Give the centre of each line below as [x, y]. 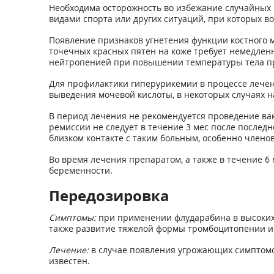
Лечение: [68, 250]
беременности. [80, 170]
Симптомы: [72, 217]
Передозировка [109, 195]
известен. [69, 261]
